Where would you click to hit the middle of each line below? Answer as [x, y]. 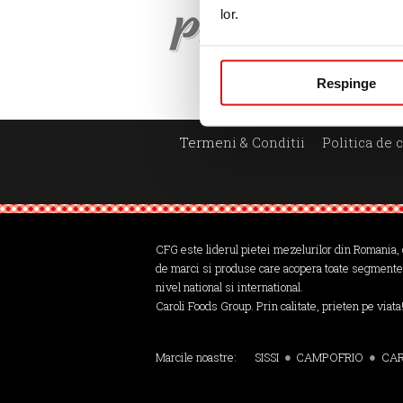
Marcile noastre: [198, 357]
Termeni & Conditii [242, 142]
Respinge [346, 82]
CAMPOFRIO [330, 357]
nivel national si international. [230, 287]
